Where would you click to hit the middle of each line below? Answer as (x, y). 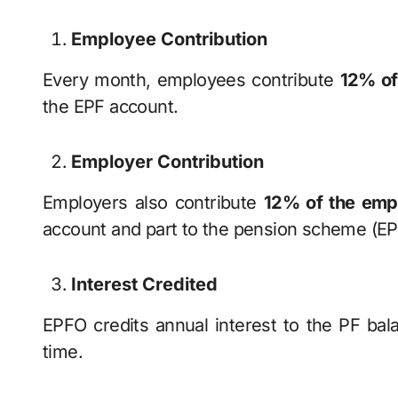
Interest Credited (144, 284)
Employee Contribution (169, 39)
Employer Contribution (167, 162)
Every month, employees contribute (191, 80)
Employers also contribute (153, 203)
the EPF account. (111, 107)
